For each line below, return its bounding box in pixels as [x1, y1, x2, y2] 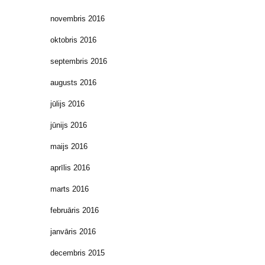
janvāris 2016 [50, 227, 96, 236]
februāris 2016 [50, 205, 99, 215]
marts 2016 [50, 184, 89, 193]
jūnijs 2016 [50, 120, 87, 130]
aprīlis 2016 [50, 163, 90, 172]
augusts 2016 [50, 77, 96, 87]
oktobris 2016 [50, 35, 96, 44]
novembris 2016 [50, 14, 105, 23]
